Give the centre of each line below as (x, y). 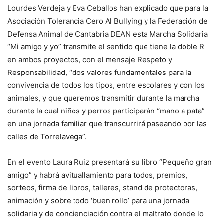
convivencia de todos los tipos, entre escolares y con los (106, 85)
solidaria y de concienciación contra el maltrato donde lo (106, 214)
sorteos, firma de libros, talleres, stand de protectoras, (102, 188)
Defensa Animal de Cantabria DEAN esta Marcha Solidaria (108, 34)
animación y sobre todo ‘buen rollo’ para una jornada (98, 201)
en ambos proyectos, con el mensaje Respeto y (90, 60)
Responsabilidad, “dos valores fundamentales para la (99, 73)
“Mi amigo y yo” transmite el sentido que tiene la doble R (106, 47)
